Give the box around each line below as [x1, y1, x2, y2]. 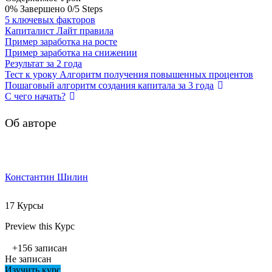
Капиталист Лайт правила [5, 25, 114, 36]
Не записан [5, 253, 52, 264]
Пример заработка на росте [5, 36, 117, 47]
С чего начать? [5, 91, 66, 102]
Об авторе [5, 116, 56, 130]
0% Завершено [5, 4, 67, 15]
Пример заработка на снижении [5, 47, 137, 58]
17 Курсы [5, 200, 44, 211]
